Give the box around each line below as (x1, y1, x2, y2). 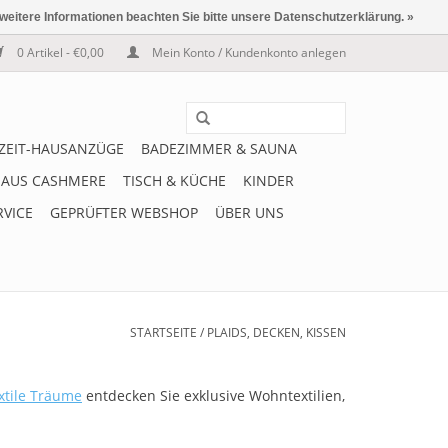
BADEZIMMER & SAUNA (141, 139, 297, 158)
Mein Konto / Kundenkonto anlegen (149, 44, 346, 61)
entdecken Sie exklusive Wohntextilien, (82, 386, 345, 406)
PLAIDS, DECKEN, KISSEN (207, 324, 346, 341)
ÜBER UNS (215, 203, 284, 222)
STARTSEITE (130, 324, 197, 341)
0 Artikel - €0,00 (14, 44, 107, 61)
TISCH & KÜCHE (123, 171, 226, 190)
